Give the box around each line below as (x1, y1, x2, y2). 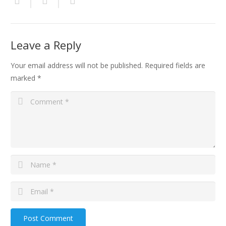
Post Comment (23, 213, 74, 223)
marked (11, 73, 37, 83)
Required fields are (143, 61, 205, 70)
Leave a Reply (11, 37, 84, 52)
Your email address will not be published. (11, 61, 143, 70)
